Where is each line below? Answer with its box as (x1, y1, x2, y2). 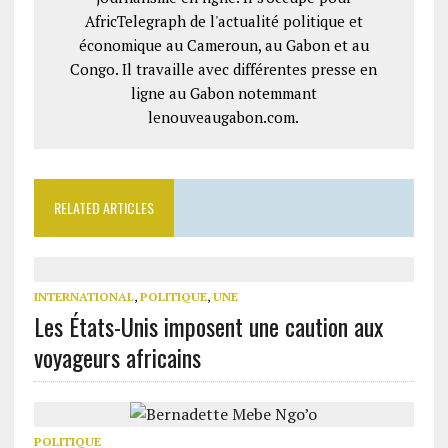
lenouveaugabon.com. (148, 107, 300, 127)
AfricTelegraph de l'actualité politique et (84, 11, 363, 31)
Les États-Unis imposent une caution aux (33, 308, 383, 344)
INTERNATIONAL (33, 289, 134, 304)
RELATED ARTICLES (53, 197, 154, 218)
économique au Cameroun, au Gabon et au (78, 35, 369, 55)
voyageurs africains (33, 339, 201, 375)
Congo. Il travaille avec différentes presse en (70, 59, 378, 79)
